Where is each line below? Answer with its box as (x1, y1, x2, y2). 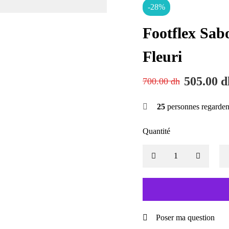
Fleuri (143, 48, 182, 65)
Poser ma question (156, 213, 215, 222)
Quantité (143, 126, 170, 135)
